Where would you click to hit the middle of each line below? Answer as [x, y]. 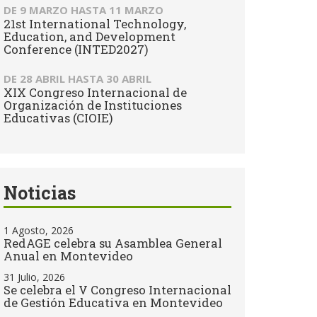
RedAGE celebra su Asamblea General [113, 243]
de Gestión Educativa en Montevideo [113, 302]
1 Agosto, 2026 [39, 230]
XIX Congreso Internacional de [95, 92]
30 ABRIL [129, 79]
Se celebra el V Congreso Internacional [117, 290]
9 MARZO [44, 10]
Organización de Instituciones [93, 105]
